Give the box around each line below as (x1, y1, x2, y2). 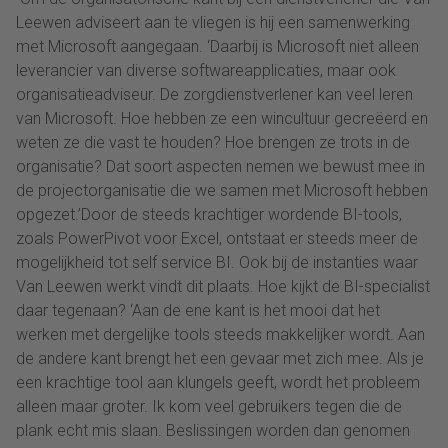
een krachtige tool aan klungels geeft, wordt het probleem (16, 373, 420, 393)
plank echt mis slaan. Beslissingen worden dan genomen (16, 421, 410, 441)
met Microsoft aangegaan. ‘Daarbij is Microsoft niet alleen (16, 37, 419, 57)
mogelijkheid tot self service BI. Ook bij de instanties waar (16, 253, 418, 273)
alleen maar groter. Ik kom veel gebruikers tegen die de (16, 397, 402, 417)
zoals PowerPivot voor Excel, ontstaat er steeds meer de (16, 229, 418, 249)
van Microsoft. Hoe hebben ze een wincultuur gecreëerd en (16, 109, 428, 129)
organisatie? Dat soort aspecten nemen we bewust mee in (16, 157, 425, 177)
